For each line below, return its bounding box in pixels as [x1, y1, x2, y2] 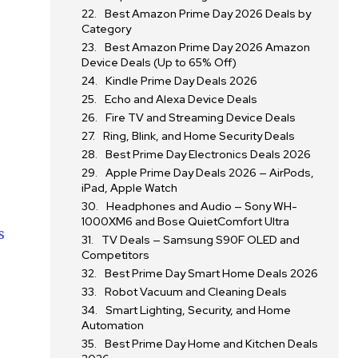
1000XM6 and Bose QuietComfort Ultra [82, 214, 290, 229]
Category [82, 22, 132, 36]
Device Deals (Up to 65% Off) [82, 55, 237, 70]
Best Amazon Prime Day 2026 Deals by [105, 6, 312, 21]
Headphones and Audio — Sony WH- [106, 199, 298, 213]
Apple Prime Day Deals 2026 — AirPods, [105, 165, 315, 180]
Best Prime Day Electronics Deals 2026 [105, 147, 312, 161]
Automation [82, 318, 145, 332]
